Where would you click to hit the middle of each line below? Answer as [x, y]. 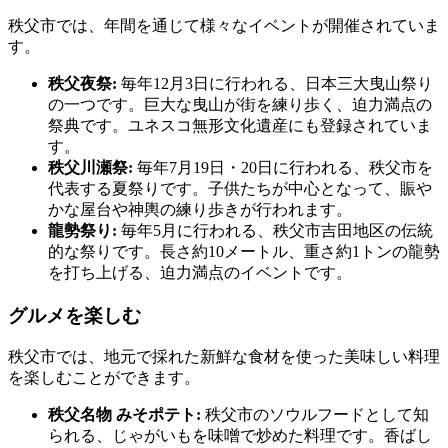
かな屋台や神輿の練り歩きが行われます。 [200, 209]
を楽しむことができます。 [104, 378]
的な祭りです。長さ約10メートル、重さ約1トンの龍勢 [244, 251]
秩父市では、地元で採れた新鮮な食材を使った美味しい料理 [224, 357]
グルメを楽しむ [74, 315]
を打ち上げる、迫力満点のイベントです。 [200, 272]
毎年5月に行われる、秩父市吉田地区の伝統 [275, 230]
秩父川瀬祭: [90, 167]
